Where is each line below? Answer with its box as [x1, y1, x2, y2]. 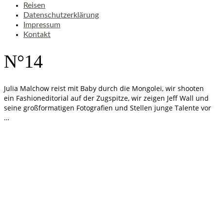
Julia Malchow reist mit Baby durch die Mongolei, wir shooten [4, 83, 204, 93]
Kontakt [23, 31, 51, 38]
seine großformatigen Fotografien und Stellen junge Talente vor [4, 103, 211, 112]
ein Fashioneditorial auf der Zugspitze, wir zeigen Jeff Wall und [4, 93, 209, 103]
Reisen [23, 1, 45, 9]
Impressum [23, 21, 60, 29]
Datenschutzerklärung [23, 11, 99, 19]
